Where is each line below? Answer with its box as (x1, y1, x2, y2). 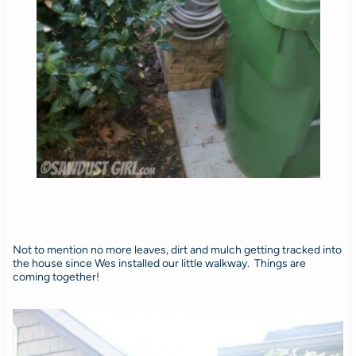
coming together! (12, 269, 99, 284)
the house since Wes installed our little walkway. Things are (12, 256, 306, 270)
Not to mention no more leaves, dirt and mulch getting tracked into (12, 242, 342, 257)
